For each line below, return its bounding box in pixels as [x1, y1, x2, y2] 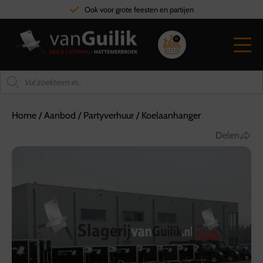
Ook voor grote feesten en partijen [84, 5, 194, 14]
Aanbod [44, 110, 76, 121]
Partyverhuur [83, 110, 134, 121]
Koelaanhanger [141, 110, 201, 121]
